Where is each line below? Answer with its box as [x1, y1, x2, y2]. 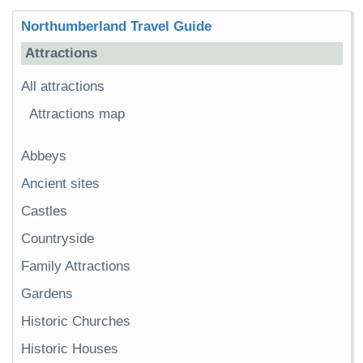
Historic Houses [21, 340, 118, 357]
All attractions [21, 79, 105, 95]
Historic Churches [21, 313, 130, 329]
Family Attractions [21, 258, 130, 274]
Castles [21, 203, 67, 219]
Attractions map [29, 106, 125, 122]
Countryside [21, 230, 94, 246]
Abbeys [21, 147, 66, 164]
